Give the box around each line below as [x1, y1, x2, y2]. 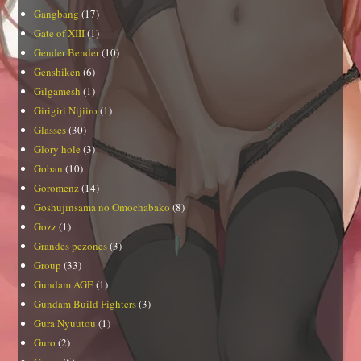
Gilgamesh [34, 84, 81, 99]
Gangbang [34, 6, 80, 22]
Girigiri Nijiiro [34, 103, 98, 118]
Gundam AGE [34, 277, 94, 293]
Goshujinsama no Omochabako [34, 200, 171, 215]
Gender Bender [34, 45, 100, 60]
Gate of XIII [34, 26, 85, 41]
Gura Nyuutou [34, 316, 97, 331]
